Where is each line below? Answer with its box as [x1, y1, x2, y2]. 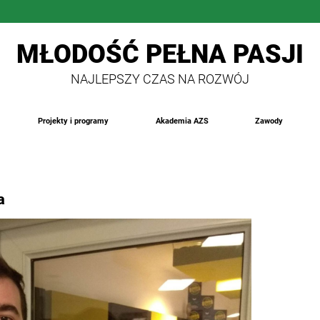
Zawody [255, 116, 284, 126]
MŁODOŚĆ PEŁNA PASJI [16, 39, 304, 69]
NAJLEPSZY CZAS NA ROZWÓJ [71, 72, 249, 87]
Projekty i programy [37, 116, 109, 126]
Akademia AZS [155, 116, 209, 126]
